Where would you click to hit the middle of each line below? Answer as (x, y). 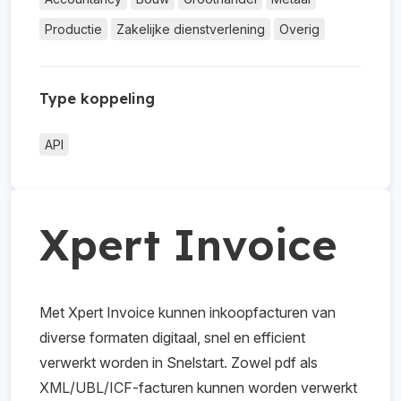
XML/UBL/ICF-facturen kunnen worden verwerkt (198, 388)
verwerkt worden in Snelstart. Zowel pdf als (179, 363)
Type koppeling (97, 98)
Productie (73, 29)
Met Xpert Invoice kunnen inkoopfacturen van (188, 312)
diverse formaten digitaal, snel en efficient (172, 337)
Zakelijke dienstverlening (191, 29)
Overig (299, 29)
